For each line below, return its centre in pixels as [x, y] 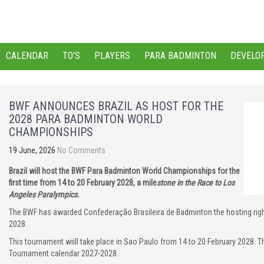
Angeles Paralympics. [44, 194]
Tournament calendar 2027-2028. [64, 253]
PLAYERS [112, 56]
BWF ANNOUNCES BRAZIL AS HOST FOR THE [116, 106]
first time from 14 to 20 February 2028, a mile [83, 183]
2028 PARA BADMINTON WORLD [86, 119]
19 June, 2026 [32, 150]
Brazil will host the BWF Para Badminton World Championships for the [124, 171]
